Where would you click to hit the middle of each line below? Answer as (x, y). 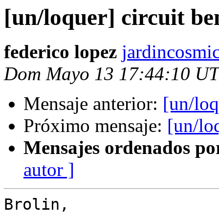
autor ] (49, 170)
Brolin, (36, 205)
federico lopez (60, 52)
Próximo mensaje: (95, 126)
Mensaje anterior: (93, 104)
